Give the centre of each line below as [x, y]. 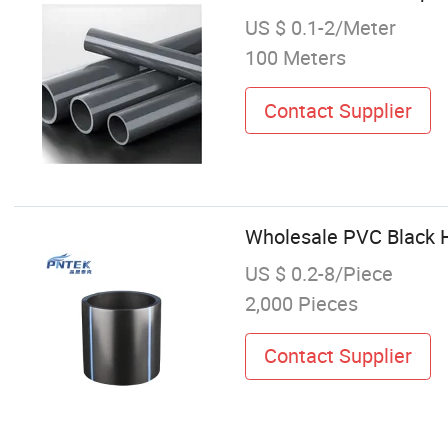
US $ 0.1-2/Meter [320, 28]
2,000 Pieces [301, 303]
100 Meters [295, 58]
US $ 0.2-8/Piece [318, 273]
